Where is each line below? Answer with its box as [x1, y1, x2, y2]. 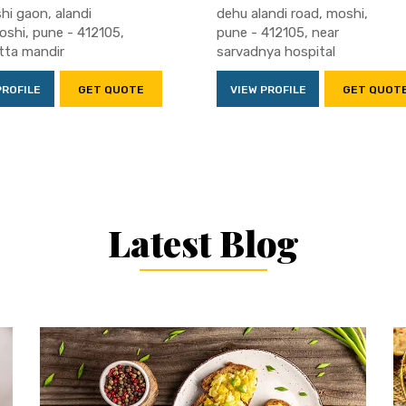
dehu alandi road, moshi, [217, 5, 368, 22]
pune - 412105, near [217, 24, 339, 41]
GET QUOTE [77, 82, 144, 96]
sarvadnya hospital [217, 43, 335, 60]
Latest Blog [107, 217, 299, 266]
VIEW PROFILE [229, 82, 306, 96]
